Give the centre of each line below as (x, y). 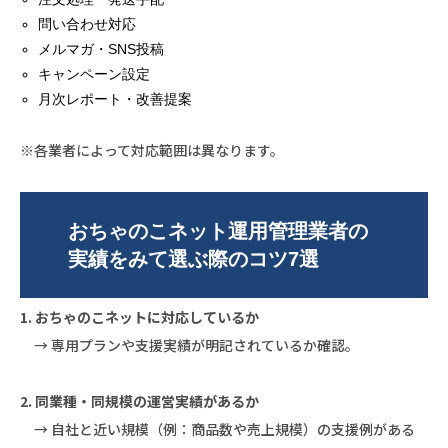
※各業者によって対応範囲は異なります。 (152, 149)
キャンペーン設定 (94, 73)
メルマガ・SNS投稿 (101, 48)
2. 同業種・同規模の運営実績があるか (139, 400)
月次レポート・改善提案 (115, 98)
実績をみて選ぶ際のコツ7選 (193, 258)
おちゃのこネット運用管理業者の (217, 230)
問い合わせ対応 (87, 23)
